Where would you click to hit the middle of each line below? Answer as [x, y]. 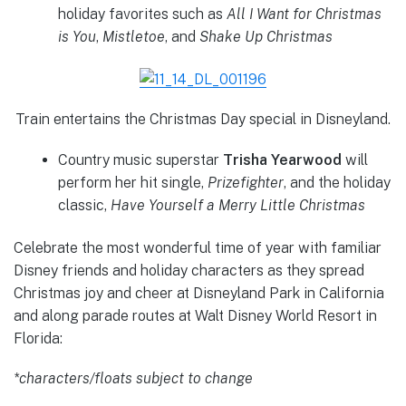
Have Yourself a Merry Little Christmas [237, 205]
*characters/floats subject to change [133, 379]
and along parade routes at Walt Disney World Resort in [195, 315]
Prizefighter [245, 182]
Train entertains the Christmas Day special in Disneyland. [203, 120]
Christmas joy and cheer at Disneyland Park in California [199, 293]
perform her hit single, [132, 182]
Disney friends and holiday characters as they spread [189, 270]
